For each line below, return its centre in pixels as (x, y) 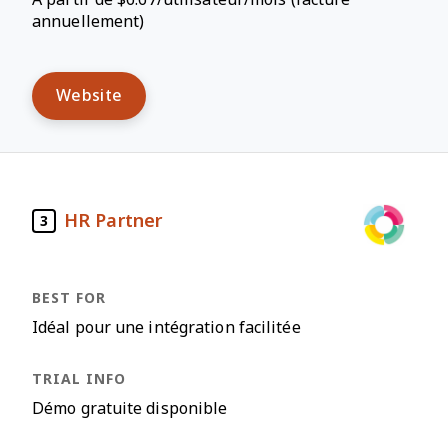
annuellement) (88, 21)
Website (89, 95)
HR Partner (113, 220)
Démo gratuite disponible (130, 408)
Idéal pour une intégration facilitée (166, 327)
